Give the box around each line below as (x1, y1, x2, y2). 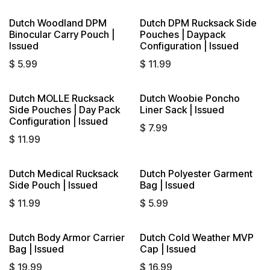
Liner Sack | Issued (139, 103, 224, 116)
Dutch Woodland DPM (9, 16, 107, 29)
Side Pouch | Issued (9, 178, 98, 191)
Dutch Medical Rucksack (9, 167, 118, 180)
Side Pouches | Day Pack (9, 103, 120, 116)
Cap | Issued (139, 242, 196, 255)
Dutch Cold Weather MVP (139, 231, 254, 243)
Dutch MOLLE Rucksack (9, 92, 114, 104)
